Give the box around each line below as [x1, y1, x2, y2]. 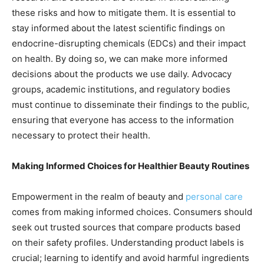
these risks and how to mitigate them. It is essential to [12, 7, 236, 18]
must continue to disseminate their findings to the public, [12, 99, 249, 110]
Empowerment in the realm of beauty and [12, 191, 186, 202]
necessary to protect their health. [12, 130, 150, 141]
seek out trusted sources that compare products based [12, 222, 240, 233]
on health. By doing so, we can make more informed [12, 53, 227, 64]
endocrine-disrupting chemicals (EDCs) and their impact [12, 38, 246, 49]
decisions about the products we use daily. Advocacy [12, 68, 232, 80]
